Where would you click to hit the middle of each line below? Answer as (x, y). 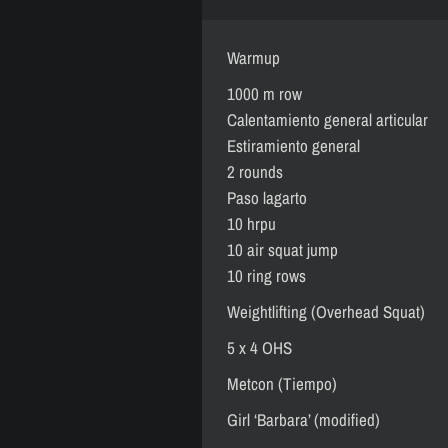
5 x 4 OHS (259, 347)
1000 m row (264, 93)
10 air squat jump (282, 249)
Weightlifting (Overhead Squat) (326, 311)
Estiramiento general (293, 145)
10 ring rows (266, 275)
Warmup (253, 57)
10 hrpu (251, 223)
